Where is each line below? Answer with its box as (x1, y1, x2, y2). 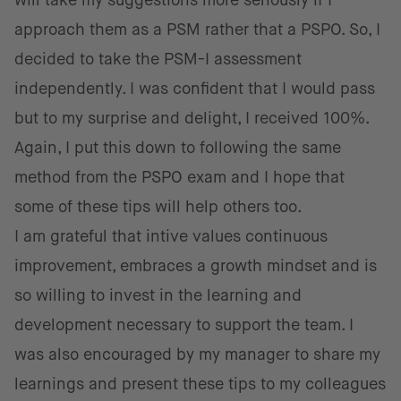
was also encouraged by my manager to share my (14, 346, 380, 363)
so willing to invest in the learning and (14, 286, 302, 304)
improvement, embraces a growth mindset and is (14, 257, 377, 275)
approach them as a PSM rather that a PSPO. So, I (14, 21, 380, 38)
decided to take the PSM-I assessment (14, 50, 302, 68)
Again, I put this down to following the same (14, 139, 341, 157)
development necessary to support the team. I (14, 316, 354, 334)
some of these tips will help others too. (14, 198, 303, 216)
